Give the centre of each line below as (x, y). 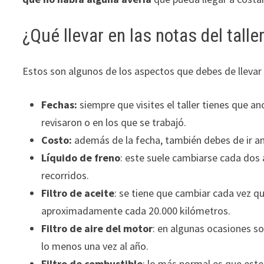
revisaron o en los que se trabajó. (114, 122)
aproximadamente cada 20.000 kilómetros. (136, 210)
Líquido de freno (81, 157)
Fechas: (61, 104)
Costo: (57, 140)
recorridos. (65, 175)
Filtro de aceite (78, 193)
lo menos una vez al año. (95, 246)
